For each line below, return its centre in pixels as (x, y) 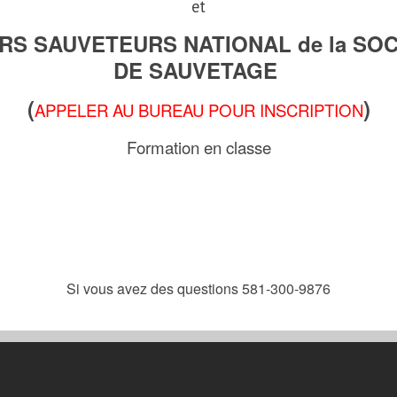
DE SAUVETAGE (198, 70)
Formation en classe (198, 148)
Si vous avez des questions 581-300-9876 (198, 289)
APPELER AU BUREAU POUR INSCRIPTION (198, 110)
